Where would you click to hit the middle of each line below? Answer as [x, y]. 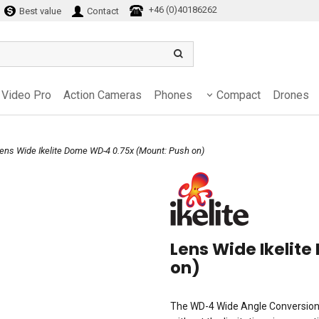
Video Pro [26, 95]
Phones [173, 95]
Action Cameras [103, 95]
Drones [291, 95]
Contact [101, 11]
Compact [239, 95]
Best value [39, 11]
